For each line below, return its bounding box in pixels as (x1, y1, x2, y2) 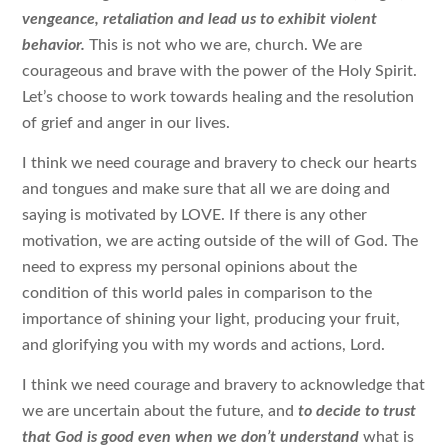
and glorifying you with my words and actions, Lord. (22, 336, 386, 353)
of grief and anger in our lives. (22, 114, 231, 131)
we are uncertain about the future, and (22, 403, 299, 420)
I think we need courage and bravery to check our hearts (22, 154, 418, 171)
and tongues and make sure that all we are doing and (22, 180, 391, 197)
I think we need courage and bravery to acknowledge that (22, 377, 426, 394)
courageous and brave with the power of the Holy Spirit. (22, 62, 418, 79)
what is (363, 429, 415, 446)
